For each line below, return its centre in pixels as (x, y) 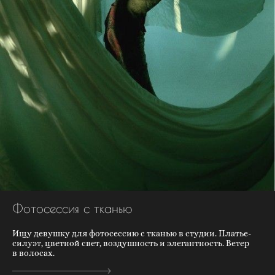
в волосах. (33, 253)
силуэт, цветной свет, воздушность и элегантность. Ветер (131, 243)
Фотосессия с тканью (72, 208)
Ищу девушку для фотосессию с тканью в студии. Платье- (132, 234)
